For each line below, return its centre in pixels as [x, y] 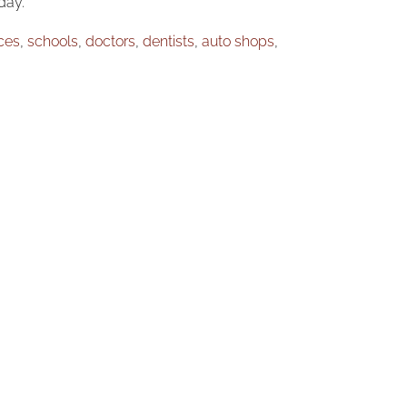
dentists [169, 42]
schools [53, 42]
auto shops [238, 42]
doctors [111, 42]
